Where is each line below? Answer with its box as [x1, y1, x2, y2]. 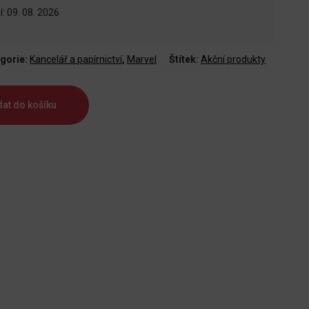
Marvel [127, 54, 157, 66]
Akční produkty [201, 54, 266, 66]
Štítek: [169, 54, 201, 66]
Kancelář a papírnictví [30, 54, 122, 66]
